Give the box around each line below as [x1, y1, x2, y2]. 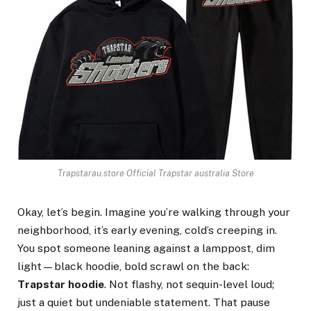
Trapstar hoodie [17, 278, 104, 292]
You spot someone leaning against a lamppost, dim [17, 242, 275, 255]
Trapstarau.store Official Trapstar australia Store [57, 168, 254, 179]
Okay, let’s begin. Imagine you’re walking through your [17, 205, 290, 219]
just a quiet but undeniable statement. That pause [17, 296, 270, 310]
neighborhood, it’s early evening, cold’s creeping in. [17, 224, 277, 237]
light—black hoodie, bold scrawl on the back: [17, 260, 249, 274]
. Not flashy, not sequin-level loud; [104, 278, 274, 292]
